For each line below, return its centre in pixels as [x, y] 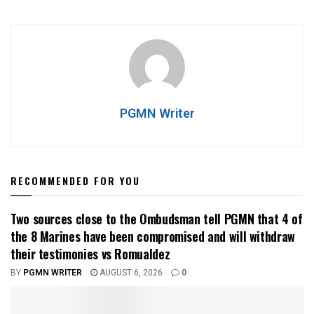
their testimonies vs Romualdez [90, 254]
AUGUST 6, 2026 [130, 273]
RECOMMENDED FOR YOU [75, 181]
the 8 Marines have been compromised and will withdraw [153, 237]
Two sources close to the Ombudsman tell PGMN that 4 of [157, 219]
